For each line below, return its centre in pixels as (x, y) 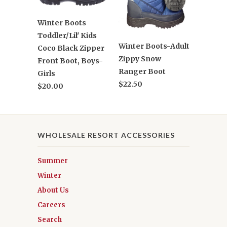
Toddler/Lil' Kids (67, 35)
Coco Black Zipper (71, 48)
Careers (51, 205)
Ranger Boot (142, 72)
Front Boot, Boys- (70, 61)
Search (50, 219)
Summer (53, 161)
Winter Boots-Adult (154, 46)
